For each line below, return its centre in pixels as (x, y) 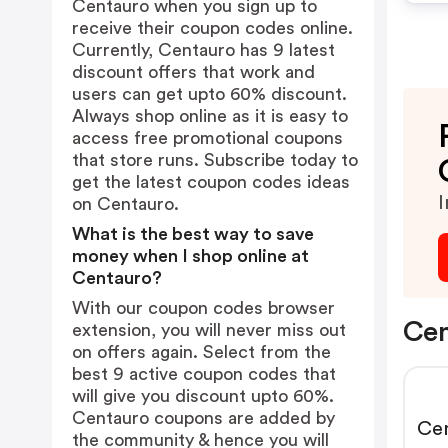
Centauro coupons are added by (203, 418)
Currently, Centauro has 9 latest (203, 50)
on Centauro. (125, 204)
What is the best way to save (193, 234)
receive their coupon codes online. (212, 28)
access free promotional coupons (207, 138)
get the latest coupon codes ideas (211, 182)
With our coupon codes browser (203, 308)
